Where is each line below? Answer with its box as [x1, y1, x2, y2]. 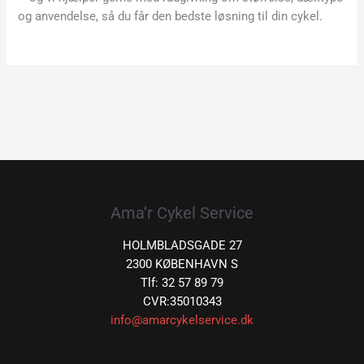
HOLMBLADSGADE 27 [122, 237, 242, 253]
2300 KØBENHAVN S [126, 256, 238, 271]
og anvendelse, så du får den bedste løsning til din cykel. [18, 9, 323, 24]
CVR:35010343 [142, 293, 222, 309]
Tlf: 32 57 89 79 [141, 275, 223, 290]
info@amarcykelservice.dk [110, 312, 253, 327]
